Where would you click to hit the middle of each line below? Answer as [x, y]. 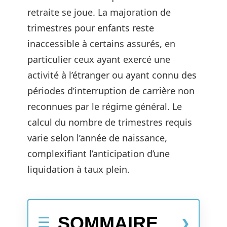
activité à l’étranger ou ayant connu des [112, 75]
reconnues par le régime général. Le [105, 106]
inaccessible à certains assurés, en [101, 44]
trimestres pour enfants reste [91, 28]
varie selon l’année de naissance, [97, 138]
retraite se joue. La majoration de [99, 12]
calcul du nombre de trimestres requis [110, 122]
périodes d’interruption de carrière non [111, 91]
